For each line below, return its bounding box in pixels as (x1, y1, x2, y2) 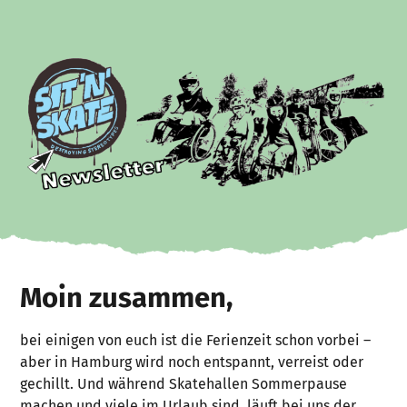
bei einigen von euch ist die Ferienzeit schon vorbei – (20, 332, 372, 350)
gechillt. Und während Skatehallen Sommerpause (20, 375, 348, 393)
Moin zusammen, (20, 281, 233, 315)
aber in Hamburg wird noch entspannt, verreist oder (20, 353, 364, 372)
